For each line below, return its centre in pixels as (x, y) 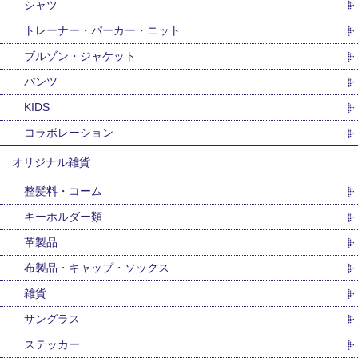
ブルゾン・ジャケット (80, 56)
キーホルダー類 (63, 217)
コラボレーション (69, 133)
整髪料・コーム (63, 191)
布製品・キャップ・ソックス (97, 268)
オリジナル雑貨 (51, 162)
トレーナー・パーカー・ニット (102, 30)
